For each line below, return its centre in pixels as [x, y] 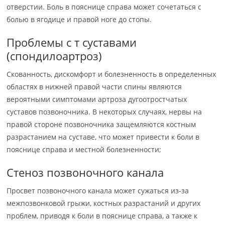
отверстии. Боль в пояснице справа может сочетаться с [104, 7]
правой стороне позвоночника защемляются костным [101, 124]
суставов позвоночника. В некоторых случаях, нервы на [104, 112]
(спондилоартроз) [54, 56]
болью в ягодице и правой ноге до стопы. [79, 19]
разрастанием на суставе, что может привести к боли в [103, 137]
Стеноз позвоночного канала [85, 172]
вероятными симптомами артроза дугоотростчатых [97, 99]
